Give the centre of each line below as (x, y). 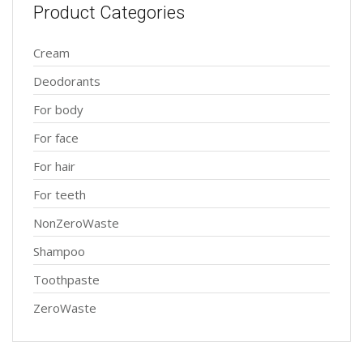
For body (58, 109)
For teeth (60, 194)
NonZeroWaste (76, 222)
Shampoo (59, 251)
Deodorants (67, 81)
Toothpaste (66, 279)
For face (56, 137)
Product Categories (109, 13)
